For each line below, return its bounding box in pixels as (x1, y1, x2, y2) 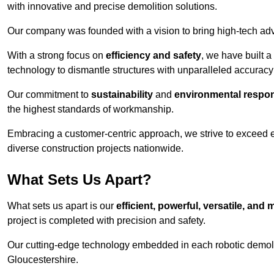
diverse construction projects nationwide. (7, 143, 183, 154)
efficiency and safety (106, 50, 201, 61)
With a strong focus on (7, 50, 106, 61)
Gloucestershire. (7, 254, 78, 265)
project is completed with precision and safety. (7, 215, 206, 226)
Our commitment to (7, 89, 91, 100)
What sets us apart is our (7, 201, 116, 212)
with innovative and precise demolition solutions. (7, 1, 217, 12)
